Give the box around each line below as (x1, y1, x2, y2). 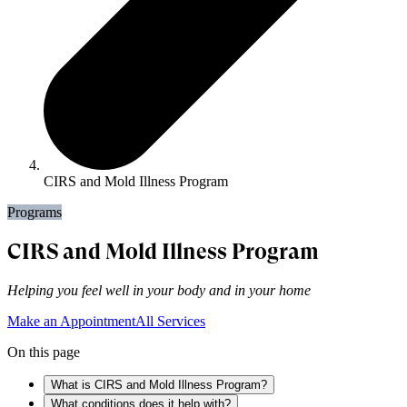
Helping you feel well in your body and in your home (7, 282, 311, 298)
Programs (7, 203, 62, 220)
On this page (7, 343, 80, 360)
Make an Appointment (7, 313, 135, 329)
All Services (135, 313, 205, 329)
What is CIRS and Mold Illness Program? (51, 377, 267, 392)
